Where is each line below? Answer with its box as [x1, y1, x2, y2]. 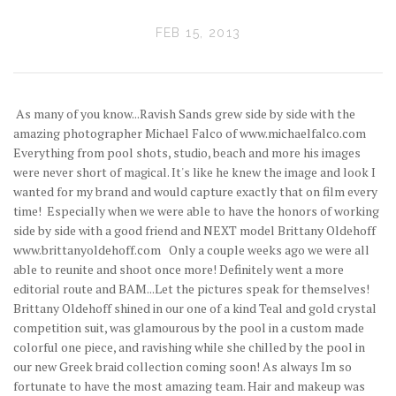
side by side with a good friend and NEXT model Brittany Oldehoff [13, 222, 376, 240]
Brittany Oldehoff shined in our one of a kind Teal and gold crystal [13, 300, 377, 317]
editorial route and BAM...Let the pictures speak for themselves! [13, 280, 369, 298]
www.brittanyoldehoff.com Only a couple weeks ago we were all [13, 241, 369, 259]
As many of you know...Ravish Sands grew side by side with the [13, 105, 355, 123]
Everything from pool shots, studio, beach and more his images [13, 144, 361, 162]
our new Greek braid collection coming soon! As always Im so [13, 358, 352, 376]
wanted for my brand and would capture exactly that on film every [13, 183, 377, 201]
